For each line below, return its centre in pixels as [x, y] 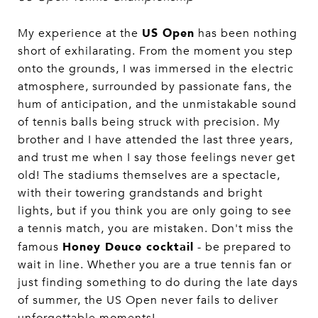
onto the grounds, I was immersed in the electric [156, 68]
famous [40, 247]
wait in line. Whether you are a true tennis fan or [155, 264]
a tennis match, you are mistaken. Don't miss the [156, 228]
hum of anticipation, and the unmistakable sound [157, 104]
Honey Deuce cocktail [128, 246]
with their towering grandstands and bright [140, 193]
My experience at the [80, 33]
